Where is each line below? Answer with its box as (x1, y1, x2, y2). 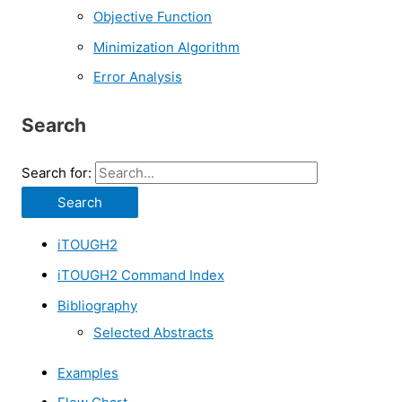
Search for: (22, 164, 92, 182)
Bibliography (57, 296, 137, 314)
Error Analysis (93, 68, 182, 86)
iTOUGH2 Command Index (57, 266, 224, 284)
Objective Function (93, 7, 212, 25)
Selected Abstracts (93, 323, 214, 341)
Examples (57, 363, 118, 381)
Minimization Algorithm (93, 38, 240, 56)
